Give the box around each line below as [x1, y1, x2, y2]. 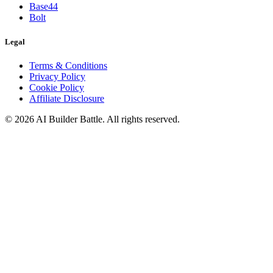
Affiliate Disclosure [29, 93, 104, 104]
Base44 [29, 1, 58, 12]
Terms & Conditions [29, 60, 107, 71]
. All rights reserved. [102, 113, 180, 124]
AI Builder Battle [36, 113, 102, 124]
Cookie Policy [29, 82, 84, 93]
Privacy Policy [29, 71, 85, 82]
